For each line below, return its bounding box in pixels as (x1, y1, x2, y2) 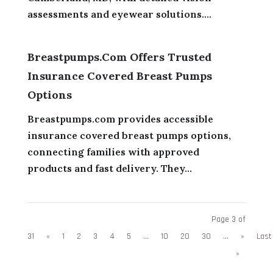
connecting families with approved (27, 145, 199, 158)
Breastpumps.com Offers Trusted (27, 49, 211, 64)
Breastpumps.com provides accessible (27, 112, 213, 125)
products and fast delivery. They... (27, 161, 192, 174)
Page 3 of (211, 213, 246, 225)
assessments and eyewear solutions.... (27, 7, 211, 20)
